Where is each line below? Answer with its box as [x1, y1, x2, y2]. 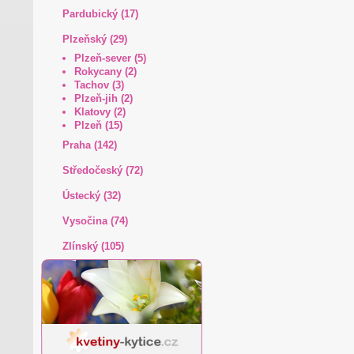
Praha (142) [62, 139, 117, 151]
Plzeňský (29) [62, 33, 127, 45]
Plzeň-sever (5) [73, 52, 146, 64]
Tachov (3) [73, 79, 124, 91]
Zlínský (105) [62, 240, 124, 252]
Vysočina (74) [62, 215, 128, 227]
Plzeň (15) [73, 119, 122, 131]
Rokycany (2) [73, 66, 137, 77]
